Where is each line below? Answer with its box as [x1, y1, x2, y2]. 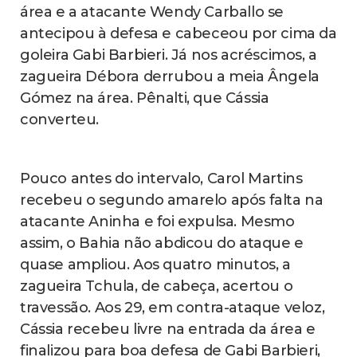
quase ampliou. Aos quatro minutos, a [20, 255, 291, 273]
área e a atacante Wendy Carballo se [20, 2, 284, 21]
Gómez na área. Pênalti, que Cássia [20, 88, 269, 107]
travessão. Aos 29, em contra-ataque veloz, [20, 298, 325, 316]
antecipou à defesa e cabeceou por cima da [20, 24, 337, 42]
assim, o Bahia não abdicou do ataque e [20, 233, 304, 252]
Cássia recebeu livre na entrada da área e [20, 320, 316, 338]
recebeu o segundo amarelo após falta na [20, 190, 324, 209]
